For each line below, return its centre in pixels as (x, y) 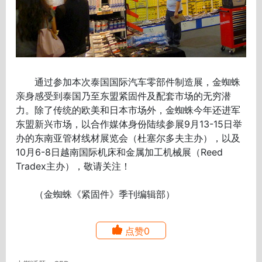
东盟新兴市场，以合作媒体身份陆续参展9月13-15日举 (129, 124)
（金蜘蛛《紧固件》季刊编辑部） (96, 194)
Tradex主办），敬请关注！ (73, 166)
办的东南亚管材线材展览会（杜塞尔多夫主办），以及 (128, 138)
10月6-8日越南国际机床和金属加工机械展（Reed (120, 152)
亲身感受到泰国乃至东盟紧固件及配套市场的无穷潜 (124, 96)
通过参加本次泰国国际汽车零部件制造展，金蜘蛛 (128, 82)
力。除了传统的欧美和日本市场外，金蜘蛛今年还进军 (128, 110)
